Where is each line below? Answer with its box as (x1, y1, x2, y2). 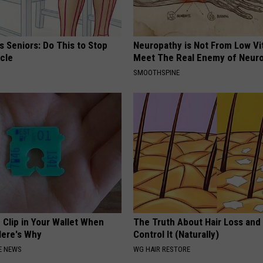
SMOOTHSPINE (133, 68, 180, 77)
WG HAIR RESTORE (133, 245, 191, 254)
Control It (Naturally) (133, 228, 220, 241)
